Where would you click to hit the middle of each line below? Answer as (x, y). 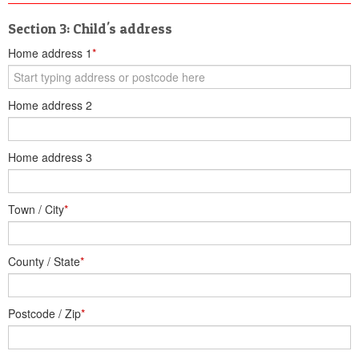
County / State (44, 261)
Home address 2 (50, 105)
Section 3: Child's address (90, 28)
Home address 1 (50, 53)
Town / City (36, 209)
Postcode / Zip (44, 313)
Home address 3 (50, 157)
